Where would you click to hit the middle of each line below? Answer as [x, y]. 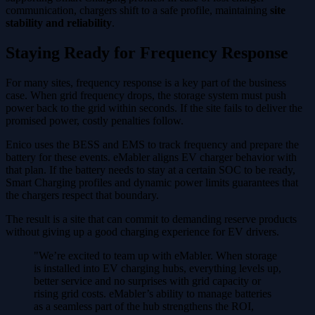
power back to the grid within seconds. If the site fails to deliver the [154, 108]
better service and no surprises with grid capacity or [147, 281]
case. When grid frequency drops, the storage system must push [146, 96]
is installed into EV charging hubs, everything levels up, [157, 269]
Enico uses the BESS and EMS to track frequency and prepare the [152, 145]
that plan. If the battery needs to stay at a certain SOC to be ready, [150, 170]
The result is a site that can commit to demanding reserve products [151, 219]
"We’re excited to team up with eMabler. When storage [155, 256]
